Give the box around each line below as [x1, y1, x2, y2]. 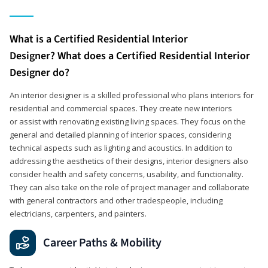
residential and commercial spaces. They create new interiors [10, 102, 232, 114]
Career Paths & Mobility [43, 234, 162, 251]
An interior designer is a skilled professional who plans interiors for [10, 89, 254, 100]
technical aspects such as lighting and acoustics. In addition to [10, 142, 233, 153]
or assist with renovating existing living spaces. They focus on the [10, 115, 246, 127]
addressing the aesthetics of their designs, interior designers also [10, 155, 248, 166]
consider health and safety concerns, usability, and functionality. [10, 168, 243, 179]
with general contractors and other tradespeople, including [10, 194, 223, 206]
